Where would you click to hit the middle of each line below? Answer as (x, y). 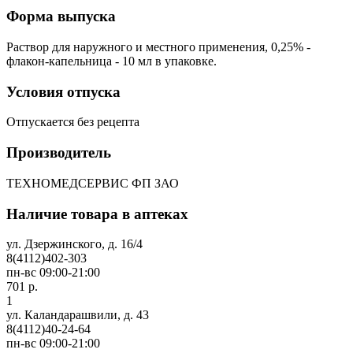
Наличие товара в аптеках (97, 214)
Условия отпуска (63, 91)
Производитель (59, 153)
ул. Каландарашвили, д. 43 (78, 315)
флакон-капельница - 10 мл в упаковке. (111, 61)
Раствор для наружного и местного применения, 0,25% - (158, 47)
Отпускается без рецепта (73, 122)
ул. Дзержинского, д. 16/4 (74, 244)
